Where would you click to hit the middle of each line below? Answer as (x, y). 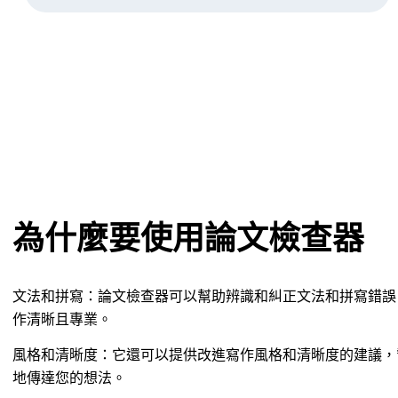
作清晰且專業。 (62, 319)
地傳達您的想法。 (69, 378)
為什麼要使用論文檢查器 (188, 238)
